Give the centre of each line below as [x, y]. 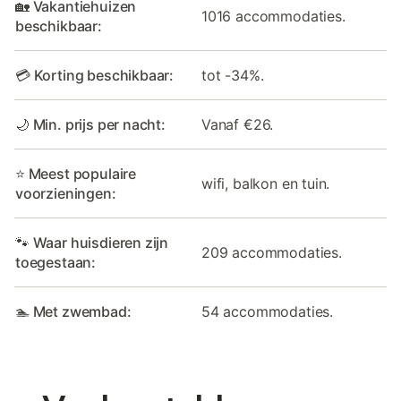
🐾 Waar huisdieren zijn [92, 243]
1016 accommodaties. [273, 17]
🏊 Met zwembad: [73, 312]
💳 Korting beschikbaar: [95, 76]
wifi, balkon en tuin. [266, 184]
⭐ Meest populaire [76, 174]
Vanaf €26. [238, 125]
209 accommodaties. [272, 253]
